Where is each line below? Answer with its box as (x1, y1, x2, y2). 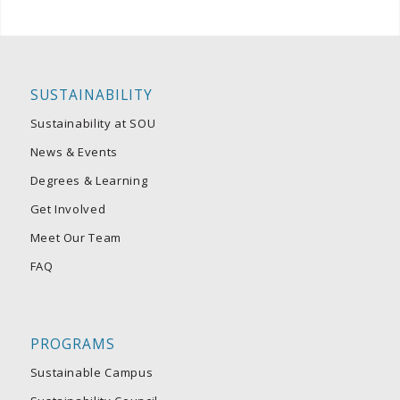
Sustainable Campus (29, 363, 154, 380)
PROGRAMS (29, 334, 115, 354)
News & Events (29, 143, 119, 160)
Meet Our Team (29, 229, 122, 246)
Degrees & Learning (29, 171, 148, 188)
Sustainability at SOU (29, 114, 156, 131)
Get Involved (29, 200, 106, 217)
